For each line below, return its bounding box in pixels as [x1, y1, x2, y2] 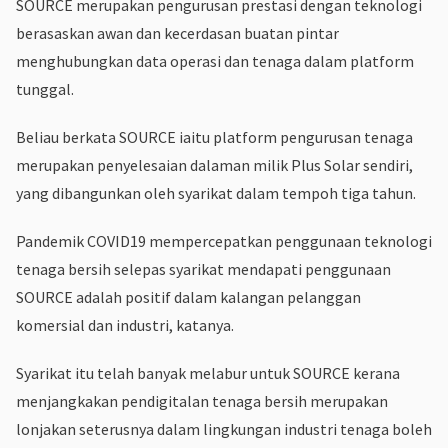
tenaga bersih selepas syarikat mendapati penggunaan [16, 258, 391, 279]
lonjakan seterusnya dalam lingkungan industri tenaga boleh [16, 418, 432, 439]
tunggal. [16, 78, 74, 99]
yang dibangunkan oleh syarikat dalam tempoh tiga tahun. [16, 182, 416, 203]
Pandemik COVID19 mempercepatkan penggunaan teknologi [16, 230, 432, 251]
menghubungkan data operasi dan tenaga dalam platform [16, 50, 414, 71]
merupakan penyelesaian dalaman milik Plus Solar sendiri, [16, 154, 413, 175]
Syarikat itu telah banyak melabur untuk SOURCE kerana [16, 362, 400, 383]
